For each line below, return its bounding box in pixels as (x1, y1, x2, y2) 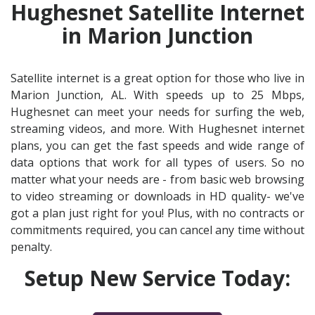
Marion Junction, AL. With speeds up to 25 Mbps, (11, 87, 304, 103)
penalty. (11, 239, 52, 255)
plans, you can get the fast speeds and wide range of (11, 138, 304, 154)
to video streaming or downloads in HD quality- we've (11, 188, 304, 205)
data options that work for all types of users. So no (11, 155, 304, 171)
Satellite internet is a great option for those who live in (11, 70, 304, 86)
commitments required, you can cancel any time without (11, 222, 304, 238)
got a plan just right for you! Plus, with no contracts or (11, 205, 304, 221)
